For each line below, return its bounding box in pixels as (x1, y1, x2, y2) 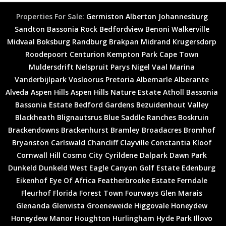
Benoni (145, 24, 169, 34)
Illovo (194, 213, 212, 223)
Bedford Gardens (74, 99, 134, 109)
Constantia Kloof (150, 137, 212, 147)
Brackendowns (8, 125, 59, 135)
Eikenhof (16, 175, 47, 185)
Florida (53, 188, 77, 198)
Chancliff (87, 137, 118, 147)
